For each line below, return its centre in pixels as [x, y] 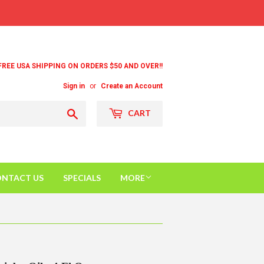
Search [92, 112]
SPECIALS [82, 178]
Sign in [74, 86]
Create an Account [132, 86]
